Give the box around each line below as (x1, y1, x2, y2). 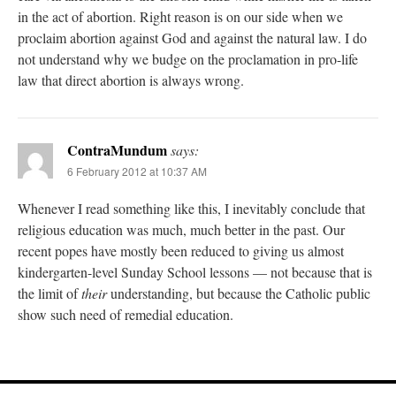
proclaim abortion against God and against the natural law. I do (18, 28, 367, 48)
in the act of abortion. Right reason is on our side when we (18, 7, 343, 27)
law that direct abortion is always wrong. (18, 71, 244, 90)
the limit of (18, 284, 81, 303)
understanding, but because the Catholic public (107, 284, 370, 303)
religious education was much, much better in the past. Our (18, 220, 345, 240)
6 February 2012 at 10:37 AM (67, 164, 207, 179)
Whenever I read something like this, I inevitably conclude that (18, 199, 365, 218)
